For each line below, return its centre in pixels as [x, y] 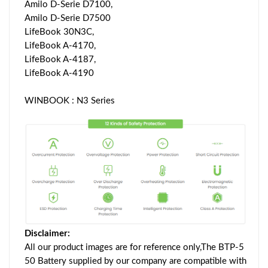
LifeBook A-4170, [60, 45]
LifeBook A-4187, [60, 59]
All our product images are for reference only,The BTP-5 [134, 247]
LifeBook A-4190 [59, 73]
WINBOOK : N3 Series [70, 100]
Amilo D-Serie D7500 [68, 18]
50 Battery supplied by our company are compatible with [135, 261]
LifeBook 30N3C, [59, 32]
